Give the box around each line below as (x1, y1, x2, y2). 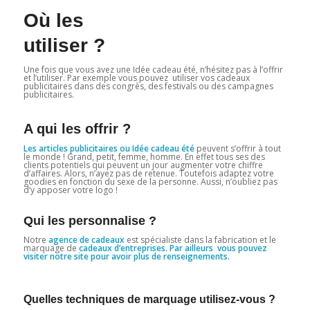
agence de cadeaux (48, 233, 125, 246)
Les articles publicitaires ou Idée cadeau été (23, 142, 197, 154)
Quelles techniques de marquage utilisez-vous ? (23, 293, 275, 306)
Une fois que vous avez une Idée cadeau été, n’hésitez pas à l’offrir (23, 63, 283, 75)
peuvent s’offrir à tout (196, 142, 281, 154)
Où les (23, 10, 84, 32)
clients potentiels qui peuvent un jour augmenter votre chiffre (23, 158, 263, 171)
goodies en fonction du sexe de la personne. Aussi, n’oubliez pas (23, 175, 277, 188)
